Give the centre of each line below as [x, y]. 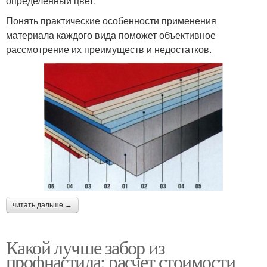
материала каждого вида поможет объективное [111, 35]
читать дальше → [42, 205]
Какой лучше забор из [85, 247]
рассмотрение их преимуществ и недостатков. [109, 49]
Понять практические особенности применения [111, 21]
